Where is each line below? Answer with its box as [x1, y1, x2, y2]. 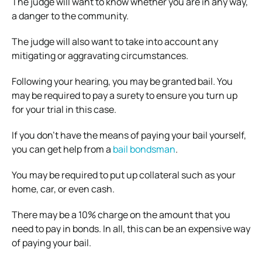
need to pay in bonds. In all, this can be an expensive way [12, 222, 250, 235]
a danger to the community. [12, 9, 129, 22]
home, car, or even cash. [12, 182, 115, 195]
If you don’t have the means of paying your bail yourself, [12, 128, 246, 142]
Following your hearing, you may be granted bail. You [12, 74, 233, 88]
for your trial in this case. [12, 102, 118, 116]
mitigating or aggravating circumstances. [12, 49, 190, 62]
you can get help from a [12, 142, 113, 156]
